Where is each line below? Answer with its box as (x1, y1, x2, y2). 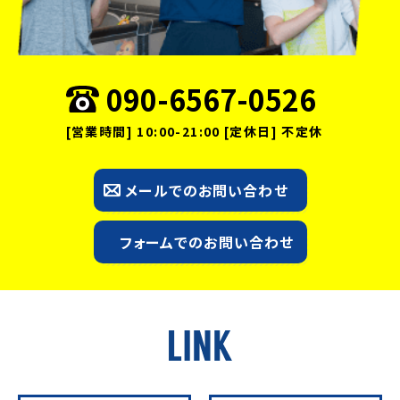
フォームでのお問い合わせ (119, 231, 295, 254)
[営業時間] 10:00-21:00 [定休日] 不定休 (65, 122, 323, 141)
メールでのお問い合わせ (125, 179, 288, 202)
